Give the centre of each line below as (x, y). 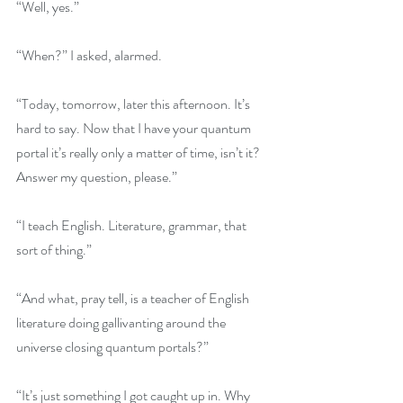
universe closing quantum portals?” (112, 347)
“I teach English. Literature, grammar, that (133, 225)
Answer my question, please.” (97, 177)
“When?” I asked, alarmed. (89, 55)
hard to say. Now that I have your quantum (135, 128)
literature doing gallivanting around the (122, 322)
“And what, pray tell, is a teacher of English (134, 298)
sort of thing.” (54, 250)
